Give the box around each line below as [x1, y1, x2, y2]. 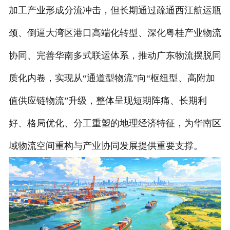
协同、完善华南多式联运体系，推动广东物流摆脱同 [8, 50, 221, 61]
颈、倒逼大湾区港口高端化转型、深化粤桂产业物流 [8, 28, 221, 39]
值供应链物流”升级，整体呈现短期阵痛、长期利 [8, 95, 207, 106]
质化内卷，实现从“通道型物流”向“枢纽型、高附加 [8, 73, 215, 84]
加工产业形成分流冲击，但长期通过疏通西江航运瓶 [8, 5, 221, 16]
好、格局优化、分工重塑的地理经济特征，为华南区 [8, 118, 221, 129]
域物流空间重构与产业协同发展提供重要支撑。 [8, 141, 203, 151]
